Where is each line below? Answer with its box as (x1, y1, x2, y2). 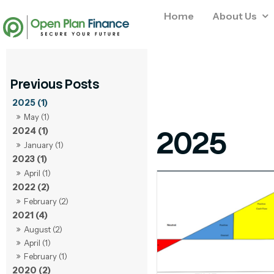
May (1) (24, 112, 50, 122)
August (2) (24, 224, 63, 235)
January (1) (24, 140, 64, 150)
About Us (212, 10, 257, 23)
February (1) (24, 251, 68, 262)
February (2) (24, 196, 69, 207)
